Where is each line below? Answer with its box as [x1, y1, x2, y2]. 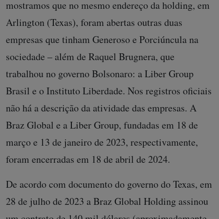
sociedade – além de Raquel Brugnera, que [6, 50, 175, 63]
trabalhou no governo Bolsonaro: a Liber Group [6, 67, 194, 80]
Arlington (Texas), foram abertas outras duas [6, 16, 182, 29]
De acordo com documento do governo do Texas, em [6, 177, 212, 191]
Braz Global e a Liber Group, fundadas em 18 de [6, 118, 198, 131]
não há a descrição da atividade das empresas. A [6, 101, 197, 114]
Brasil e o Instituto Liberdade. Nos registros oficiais [6, 84, 212, 97]
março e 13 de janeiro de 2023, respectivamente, [6, 135, 198, 149]
